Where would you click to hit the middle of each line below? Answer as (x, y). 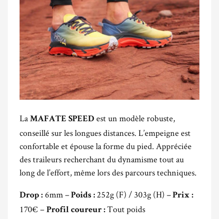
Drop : (31, 195)
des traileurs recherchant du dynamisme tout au (102, 159)
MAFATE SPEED (62, 119)
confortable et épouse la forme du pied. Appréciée (106, 146)
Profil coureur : (76, 210)
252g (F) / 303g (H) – (134, 194)
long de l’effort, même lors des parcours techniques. (108, 172)
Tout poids (125, 209)
